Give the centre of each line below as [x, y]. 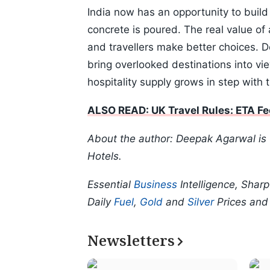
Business [155, 185]
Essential [111, 185]
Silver [201, 202]
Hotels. [105, 156]
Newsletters [131, 240]
